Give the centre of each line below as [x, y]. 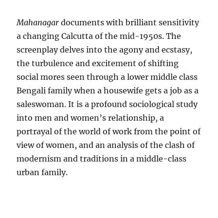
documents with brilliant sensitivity [129, 23]
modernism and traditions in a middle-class [102, 159]
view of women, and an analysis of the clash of [106, 145]
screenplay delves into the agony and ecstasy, [105, 50]
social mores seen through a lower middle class [107, 77]
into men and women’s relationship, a [91, 118]
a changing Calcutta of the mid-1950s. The [99, 36]
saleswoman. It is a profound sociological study [107, 104]
